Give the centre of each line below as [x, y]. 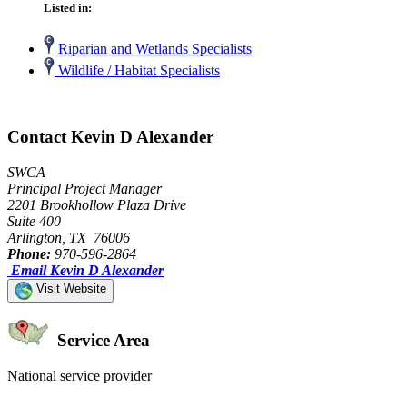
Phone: [29, 253]
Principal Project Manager [84, 188]
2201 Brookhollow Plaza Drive [97, 204]
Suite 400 [34, 221]
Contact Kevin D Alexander [110, 136]
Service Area [101, 341]
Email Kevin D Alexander [87, 270]
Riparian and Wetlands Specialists [153, 49]
